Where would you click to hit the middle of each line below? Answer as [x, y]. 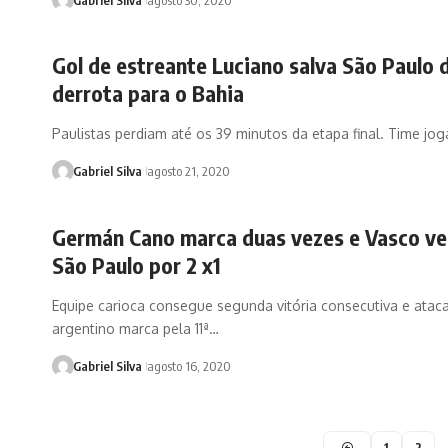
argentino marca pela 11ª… [135, 328]
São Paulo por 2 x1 [136, 264]
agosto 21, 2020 [188, 171]
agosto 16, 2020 [188, 365]
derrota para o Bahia [148, 93]
